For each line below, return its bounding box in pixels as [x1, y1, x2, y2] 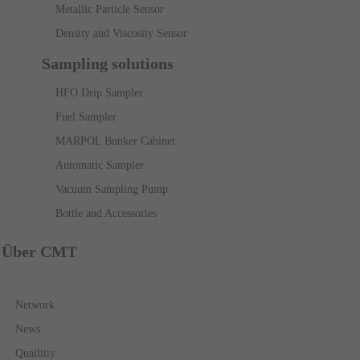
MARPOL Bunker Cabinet [55, 135, 175, 147]
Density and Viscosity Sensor [55, 27, 187, 39]
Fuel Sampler [55, 111, 117, 123]
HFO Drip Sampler [55, 87, 143, 99]
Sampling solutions [42, 55, 174, 72]
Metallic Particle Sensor [55, 3, 164, 15]
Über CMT [2, 243, 77, 260]
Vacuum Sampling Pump [55, 183, 168, 195]
